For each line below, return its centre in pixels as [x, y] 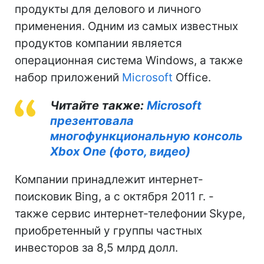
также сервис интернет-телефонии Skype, [130, 213]
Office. [192, 77]
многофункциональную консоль [146, 136]
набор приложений [68, 77]
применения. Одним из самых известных [126, 26]
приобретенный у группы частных [108, 230]
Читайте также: [98, 105]
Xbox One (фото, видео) [120, 151]
